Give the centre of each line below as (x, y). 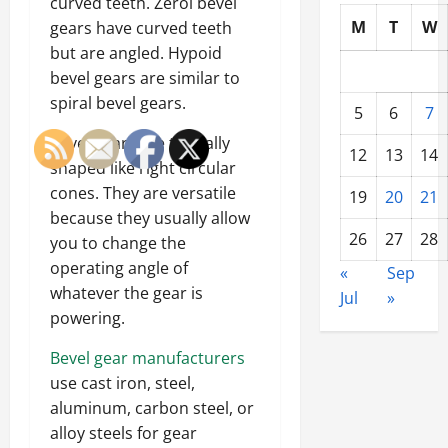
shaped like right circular (143, 167)
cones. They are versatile (143, 192)
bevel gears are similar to (145, 77)
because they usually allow (150, 217)
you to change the (118, 242)
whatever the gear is (126, 292)
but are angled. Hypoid (136, 52)
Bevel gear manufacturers (147, 357)
